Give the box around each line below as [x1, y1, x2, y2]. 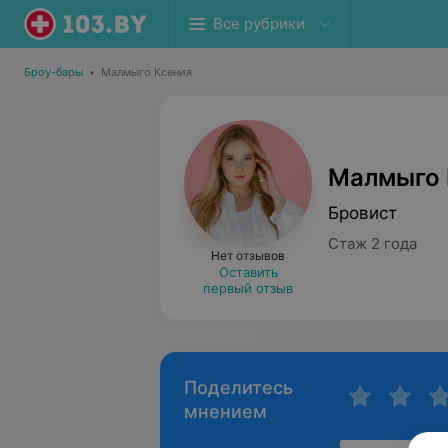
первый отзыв [203, 280, 293, 296]
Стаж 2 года [328, 233, 417, 253]
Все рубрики [213, 14, 305, 33]
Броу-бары [24, 65, 83, 79]
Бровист [328, 202, 397, 223]
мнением [184, 401, 267, 422]
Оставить [218, 264, 278, 280]
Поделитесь [184, 377, 293, 398]
